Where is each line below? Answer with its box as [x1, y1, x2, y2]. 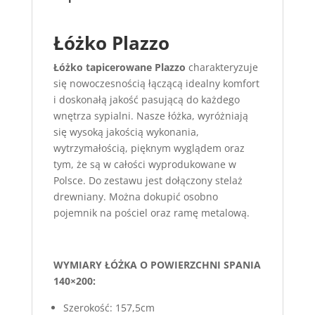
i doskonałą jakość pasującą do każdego [53, 92, 240, 106]
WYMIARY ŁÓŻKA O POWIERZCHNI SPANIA [53, 257, 261, 271]
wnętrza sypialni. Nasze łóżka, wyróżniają [53, 108, 248, 122]
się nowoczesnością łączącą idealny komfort [53, 76, 259, 90]
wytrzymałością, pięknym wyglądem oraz [53, 141, 245, 155]
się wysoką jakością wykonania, [53, 124, 199, 139]
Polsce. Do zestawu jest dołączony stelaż [53, 173, 243, 187]
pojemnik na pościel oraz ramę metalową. [53, 205, 250, 219]
